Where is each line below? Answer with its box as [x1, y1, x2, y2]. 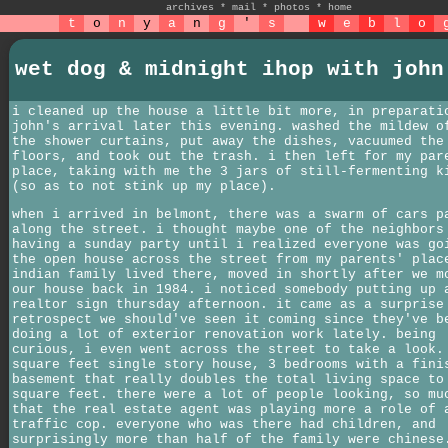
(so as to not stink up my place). [12, 179, 276, 194]
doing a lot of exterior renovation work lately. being [12, 327, 436, 343]
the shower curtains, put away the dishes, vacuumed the [12, 134, 444, 149]
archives [166, 2, 214, 13]
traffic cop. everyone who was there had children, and [12, 417, 436, 433]
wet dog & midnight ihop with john [15, 58, 444, 81]
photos [274, 2, 310, 13]
